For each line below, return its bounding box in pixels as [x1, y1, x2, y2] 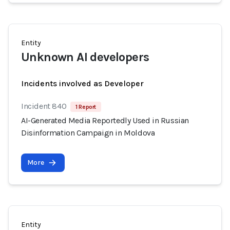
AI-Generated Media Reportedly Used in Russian [21, 116, 189, 125]
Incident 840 [21, 101, 67, 111]
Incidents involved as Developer [21, 79, 144, 88]
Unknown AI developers [21, 50, 149, 64]
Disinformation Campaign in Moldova [21, 128, 155, 138]
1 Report [75, 103, 97, 110]
